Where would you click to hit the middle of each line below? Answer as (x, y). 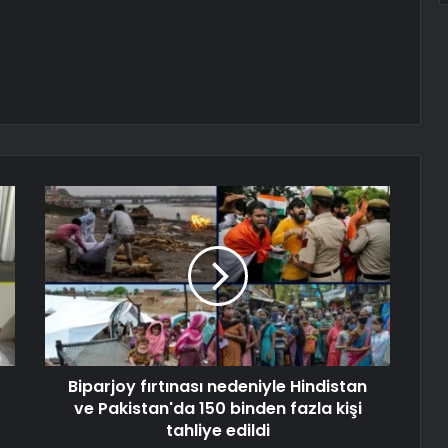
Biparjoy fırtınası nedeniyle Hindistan (217, 387)
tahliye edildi (217, 431)
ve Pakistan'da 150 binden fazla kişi (217, 409)
